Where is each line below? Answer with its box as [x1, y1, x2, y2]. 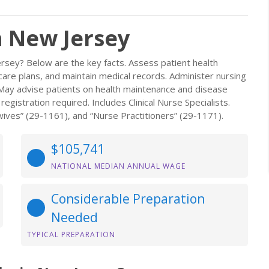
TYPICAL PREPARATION [27, 229, 115, 240]
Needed [51, 209, 98, 226]
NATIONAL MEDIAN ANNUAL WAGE [51, 161, 186, 171]
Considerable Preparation [51, 190, 205, 207]
